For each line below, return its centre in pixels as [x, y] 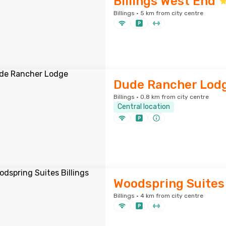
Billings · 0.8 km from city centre [161, 97]
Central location [144, 107]
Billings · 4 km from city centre [158, 196]
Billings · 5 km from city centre [158, 13]
